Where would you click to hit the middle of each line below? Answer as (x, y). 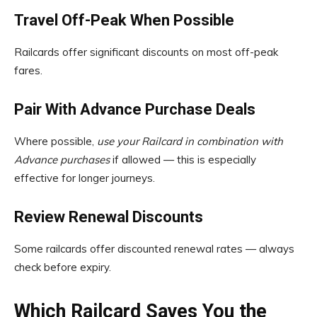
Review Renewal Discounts (109, 217)
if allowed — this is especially (183, 160)
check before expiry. (63, 267)
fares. (28, 70)
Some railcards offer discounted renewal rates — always (154, 249)
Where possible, (56, 141)
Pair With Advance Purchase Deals (135, 109)
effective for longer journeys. (85, 178)
